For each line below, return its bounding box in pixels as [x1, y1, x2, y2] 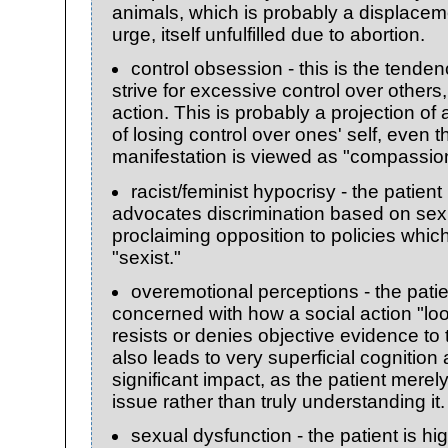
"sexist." [112, 246, 181, 268]
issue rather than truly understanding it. [112, 390, 445, 412]
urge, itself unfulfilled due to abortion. [112, 24, 425, 46]
